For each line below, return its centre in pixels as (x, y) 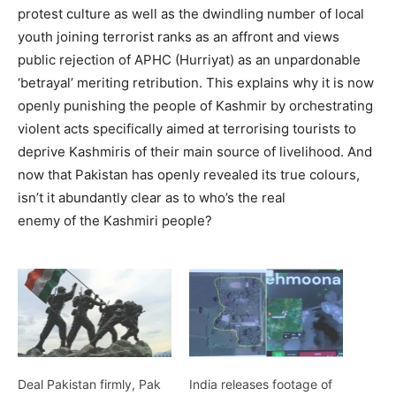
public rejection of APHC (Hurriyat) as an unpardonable (189, 60)
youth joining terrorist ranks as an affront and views (179, 37)
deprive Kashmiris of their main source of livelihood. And (195, 152)
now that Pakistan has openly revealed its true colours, (189, 175)
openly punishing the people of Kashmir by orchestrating (195, 106)
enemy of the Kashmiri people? (115, 221)
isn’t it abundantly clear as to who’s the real (152, 198)
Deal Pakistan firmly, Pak (89, 384)
